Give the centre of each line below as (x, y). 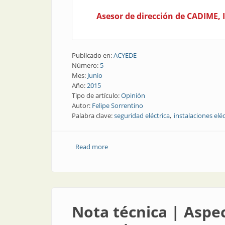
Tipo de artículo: (96, 95)
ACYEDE (125, 55)
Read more (91, 147)
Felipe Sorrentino (118, 105)
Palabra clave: (93, 116)
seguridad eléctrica (142, 116)
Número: (86, 65)
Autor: (82, 105)
